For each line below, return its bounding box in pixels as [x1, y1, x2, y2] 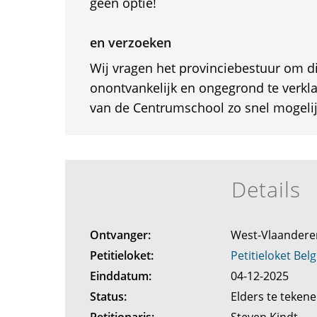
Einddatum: [89, 268, 151, 284]
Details [231, 175, 301, 204]
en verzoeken [89, 34, 171, 52]
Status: [89, 289, 127, 305]
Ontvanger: [89, 227, 151, 243]
